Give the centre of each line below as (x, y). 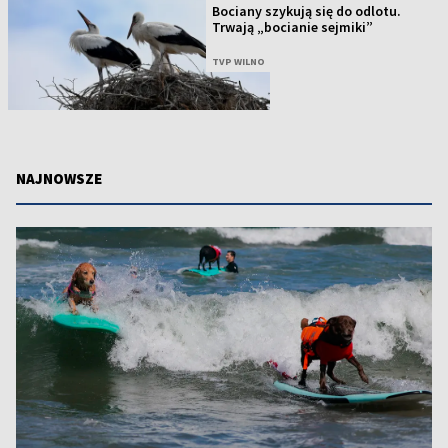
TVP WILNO (239, 62)
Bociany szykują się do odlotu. (307, 11)
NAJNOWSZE (59, 178)
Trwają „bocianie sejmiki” (293, 27)
